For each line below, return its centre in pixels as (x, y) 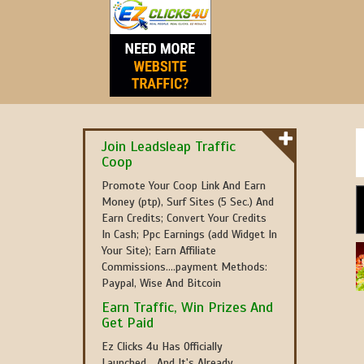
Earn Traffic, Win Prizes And (187, 307)
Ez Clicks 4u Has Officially (162, 347)
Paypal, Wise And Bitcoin (161, 283)
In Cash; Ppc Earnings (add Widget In (189, 234)
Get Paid (128, 323)
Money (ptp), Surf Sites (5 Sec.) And (188, 202)
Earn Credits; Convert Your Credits (184, 218)
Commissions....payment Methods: (184, 267)
